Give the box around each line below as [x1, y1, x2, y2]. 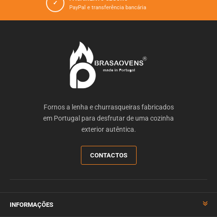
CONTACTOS [90, 151, 127, 159]
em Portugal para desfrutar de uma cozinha [43, 114, 174, 122]
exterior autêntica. [81, 125, 136, 133]
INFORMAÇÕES [10, 201, 53, 208]
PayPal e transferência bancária [69, 4, 146, 11]
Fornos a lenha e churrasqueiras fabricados [43, 103, 174, 111]
